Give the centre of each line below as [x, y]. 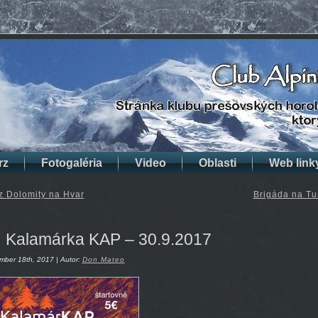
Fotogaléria [72, 163]
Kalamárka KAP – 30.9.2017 [108, 239]
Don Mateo [103, 260]
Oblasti [218, 163]
